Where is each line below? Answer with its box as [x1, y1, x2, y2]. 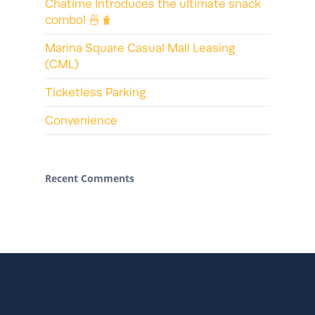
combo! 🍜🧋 [45, 13, 112, 27]
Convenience [45, 114, 117, 127]
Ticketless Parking [45, 86, 146, 99]
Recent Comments [45, 172, 134, 185]
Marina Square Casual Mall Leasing [45, 41, 235, 55]
